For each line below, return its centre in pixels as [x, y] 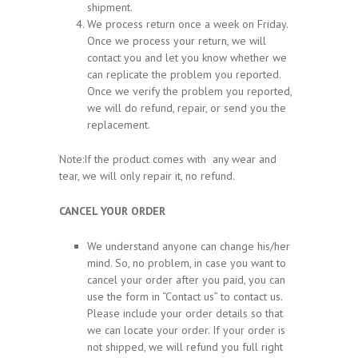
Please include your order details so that [185, 313]
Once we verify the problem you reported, [189, 91]
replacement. [119, 124]
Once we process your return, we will [177, 40]
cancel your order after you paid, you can [186, 279]
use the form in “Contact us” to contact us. [185, 296]
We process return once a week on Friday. [187, 24]
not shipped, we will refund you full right [185, 346]
